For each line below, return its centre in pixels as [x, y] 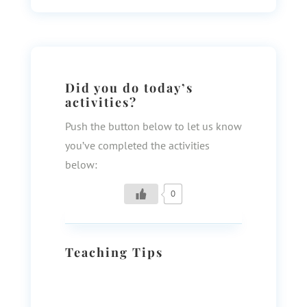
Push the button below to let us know [153, 126]
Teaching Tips [114, 252]
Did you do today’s [129, 88]
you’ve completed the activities [137, 145]
